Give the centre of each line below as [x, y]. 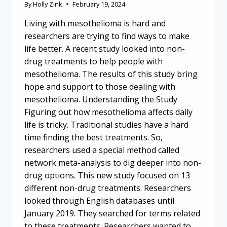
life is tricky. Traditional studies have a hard [106, 125]
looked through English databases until [99, 201]
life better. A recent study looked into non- [105, 49]
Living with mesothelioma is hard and [95, 24]
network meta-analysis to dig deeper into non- [113, 163]
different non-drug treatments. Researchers [108, 188]
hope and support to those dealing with [100, 87]
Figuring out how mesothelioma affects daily [108, 112]
